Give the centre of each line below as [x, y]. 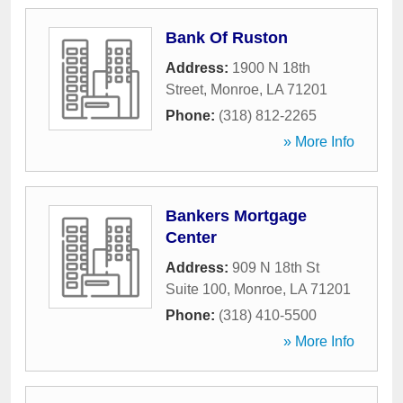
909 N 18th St [276, 268]
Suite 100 [196, 289]
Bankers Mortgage [236, 216]
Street [184, 90]
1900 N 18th [271, 68]
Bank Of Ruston [227, 38]
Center [191, 237]
